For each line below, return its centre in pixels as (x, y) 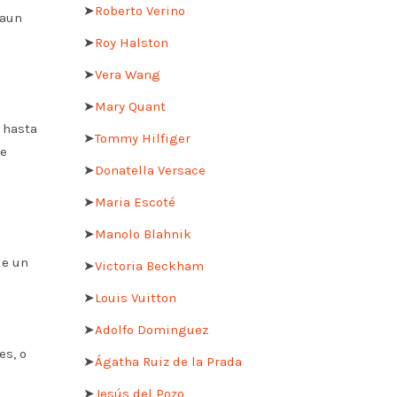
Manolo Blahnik (143, 234)
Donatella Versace (150, 170)
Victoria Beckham (149, 265)
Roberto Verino (140, 10)
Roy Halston (131, 42)
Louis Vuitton (135, 297)
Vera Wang (127, 74)
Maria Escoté (135, 202)
